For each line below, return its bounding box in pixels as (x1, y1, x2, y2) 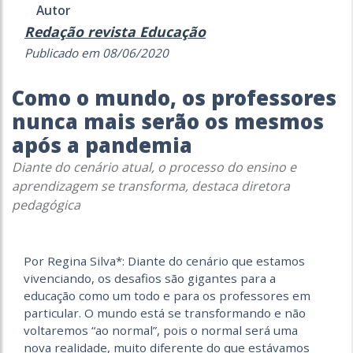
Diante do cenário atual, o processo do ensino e (12, 158, 296, 176)
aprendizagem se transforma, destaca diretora (12, 177, 290, 195)
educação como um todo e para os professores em (24, 288, 310, 304)
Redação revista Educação (24, 22, 206, 42)
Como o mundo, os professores (12, 84, 336, 113)
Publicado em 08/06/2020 (24, 45, 169, 61)
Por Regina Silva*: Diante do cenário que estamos (24, 253, 305, 269)
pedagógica (12, 196, 80, 214)
